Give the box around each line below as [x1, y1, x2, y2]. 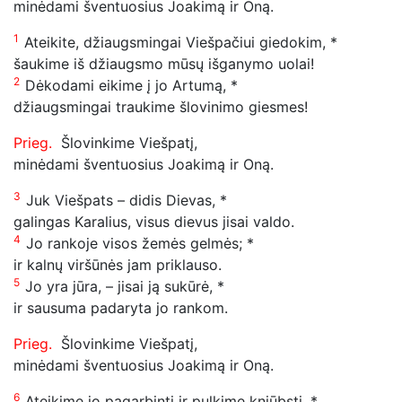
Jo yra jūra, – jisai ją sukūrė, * [25, 276, 224, 295]
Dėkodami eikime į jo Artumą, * [25, 75, 238, 94]
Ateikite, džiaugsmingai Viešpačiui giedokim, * [24, 32, 337, 51]
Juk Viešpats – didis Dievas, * [26, 190, 227, 209]
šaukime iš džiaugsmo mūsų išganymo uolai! [13, 54, 314, 73]
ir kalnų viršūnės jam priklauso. [13, 255, 222, 274]
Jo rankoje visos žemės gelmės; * [26, 233, 254, 252]
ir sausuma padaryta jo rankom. [13, 298, 228, 317]
